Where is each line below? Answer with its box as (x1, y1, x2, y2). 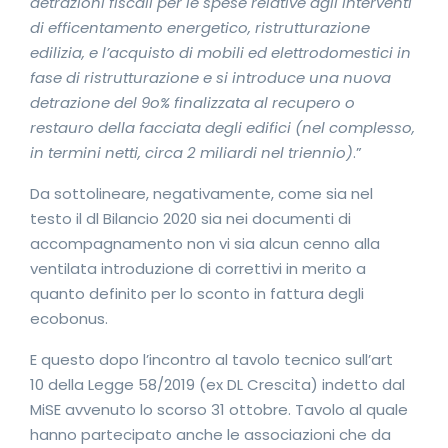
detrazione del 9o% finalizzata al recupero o (30, 92, 355, 113)
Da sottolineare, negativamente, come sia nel (30, 183, 373, 204)
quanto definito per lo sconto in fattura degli (30, 283, 364, 304)
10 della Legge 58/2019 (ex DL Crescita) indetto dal (30, 374, 405, 395)
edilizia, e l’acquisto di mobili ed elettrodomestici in (30, 42, 411, 63)
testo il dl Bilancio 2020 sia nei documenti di (30, 208, 351, 229)
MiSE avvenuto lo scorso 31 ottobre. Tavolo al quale (30, 399, 408, 420)
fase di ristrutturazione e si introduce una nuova (30, 67, 391, 88)
